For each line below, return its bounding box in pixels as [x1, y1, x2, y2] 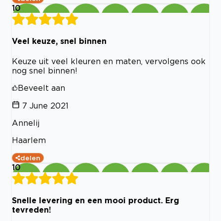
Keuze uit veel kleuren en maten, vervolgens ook [12, 56, 206, 66]
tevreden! [12, 205, 51, 214]
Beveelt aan [18, 83, 65, 92]
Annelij [12, 118, 39, 127]
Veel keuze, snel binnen [12, 37, 107, 46]
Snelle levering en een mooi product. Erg [12, 195, 179, 205]
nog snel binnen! [12, 66, 77, 75]
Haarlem [12, 135, 46, 145]
